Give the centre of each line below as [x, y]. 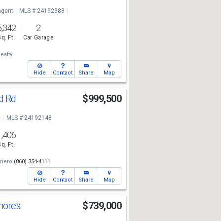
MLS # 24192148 [29, 118]
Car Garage [38, 37]
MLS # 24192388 [42, 11]
